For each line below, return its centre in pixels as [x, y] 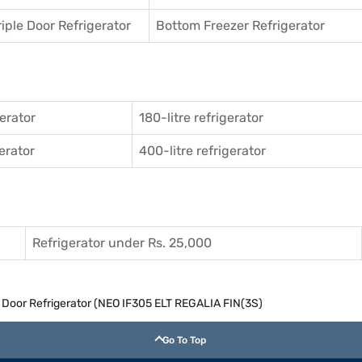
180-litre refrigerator [201, 117]
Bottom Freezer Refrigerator [240, 25]
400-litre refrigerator [202, 150]
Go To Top [184, 340]
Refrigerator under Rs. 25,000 [122, 242]
